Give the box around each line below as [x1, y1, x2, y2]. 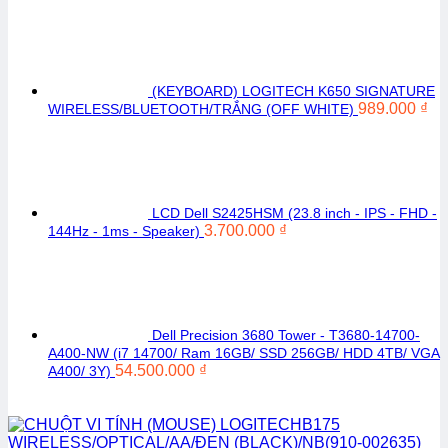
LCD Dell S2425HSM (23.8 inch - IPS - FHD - [152, 205, 437, 221]
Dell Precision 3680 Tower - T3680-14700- [152, 327, 420, 343]
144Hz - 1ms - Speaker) [48, 223, 200, 239]
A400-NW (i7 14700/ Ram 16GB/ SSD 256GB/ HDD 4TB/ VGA [48, 345, 440, 361]
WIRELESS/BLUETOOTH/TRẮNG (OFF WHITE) [48, 101, 354, 117]
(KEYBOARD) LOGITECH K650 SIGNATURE [152, 83, 435, 99]
